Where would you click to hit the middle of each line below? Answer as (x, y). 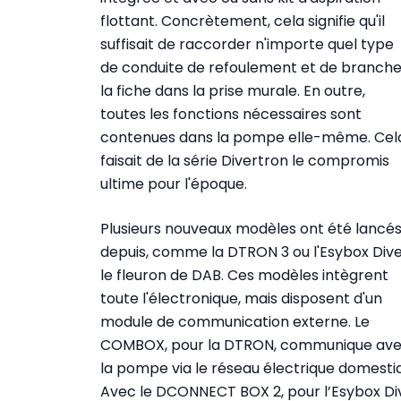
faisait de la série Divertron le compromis (245, 160)
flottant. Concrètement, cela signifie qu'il (243, 21)
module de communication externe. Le (235, 321)
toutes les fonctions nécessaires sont (231, 114)
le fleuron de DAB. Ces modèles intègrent (244, 275)
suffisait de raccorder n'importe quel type (247, 44)
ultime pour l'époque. (174, 183)
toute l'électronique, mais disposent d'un (241, 298)
